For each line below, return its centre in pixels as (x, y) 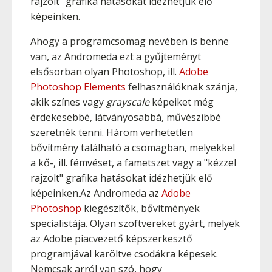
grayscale (128, 102)
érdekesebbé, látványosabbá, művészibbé (126, 117)
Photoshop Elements (78, 87)
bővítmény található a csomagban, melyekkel (133, 148)
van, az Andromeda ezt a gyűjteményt (116, 56)
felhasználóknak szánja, (182, 87)
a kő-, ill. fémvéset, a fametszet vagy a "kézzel (133, 163)
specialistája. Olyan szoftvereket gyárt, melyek (135, 223)
